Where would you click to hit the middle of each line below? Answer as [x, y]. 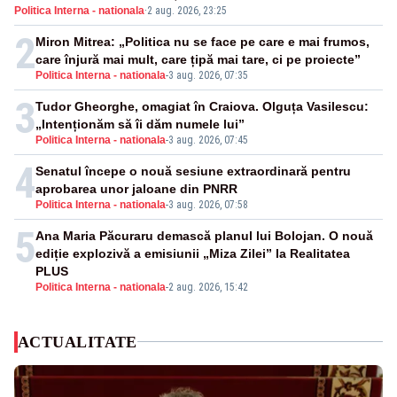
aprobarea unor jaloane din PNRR [136, 188]
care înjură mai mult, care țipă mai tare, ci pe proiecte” [198, 59]
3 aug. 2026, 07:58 [208, 204]
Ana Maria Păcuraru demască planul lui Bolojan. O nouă [204, 235]
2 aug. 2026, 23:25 [187, 10]
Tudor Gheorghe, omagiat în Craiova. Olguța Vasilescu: [202, 106]
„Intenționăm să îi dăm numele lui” [140, 124]
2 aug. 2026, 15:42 [208, 287]
